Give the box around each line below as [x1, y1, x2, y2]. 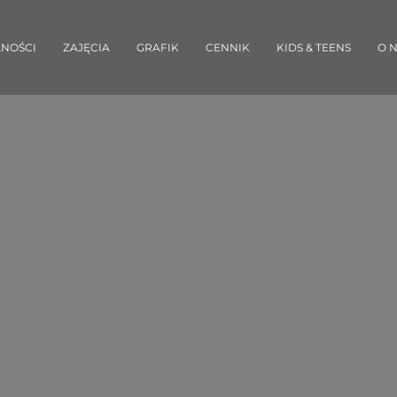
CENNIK [206, 40, 250, 54]
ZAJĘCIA [63, 40, 110, 54]
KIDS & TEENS [276, 40, 351, 54]
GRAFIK [136, 40, 179, 54]
